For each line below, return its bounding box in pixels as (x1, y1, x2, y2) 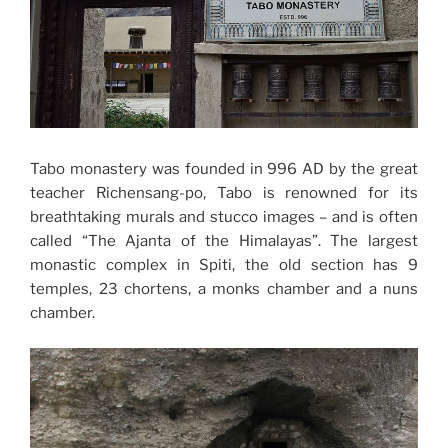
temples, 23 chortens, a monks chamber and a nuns (30, 280, 418, 298)
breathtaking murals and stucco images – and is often (30, 208, 418, 226)
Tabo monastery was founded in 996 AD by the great (30, 160, 418, 178)
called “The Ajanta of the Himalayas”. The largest (30, 232, 418, 250)
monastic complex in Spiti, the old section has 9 (30, 256, 418, 274)
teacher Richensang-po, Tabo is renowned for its (30, 184, 418, 202)
